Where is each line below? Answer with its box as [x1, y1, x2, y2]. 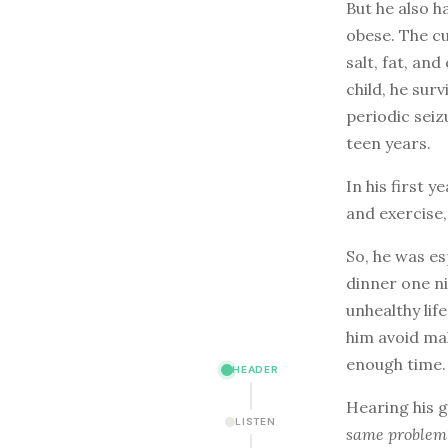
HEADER [232, 363, 279, 376]
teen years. [346, 132, 431, 153]
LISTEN [235, 415, 276, 428]
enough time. [346, 353, 446, 374]
